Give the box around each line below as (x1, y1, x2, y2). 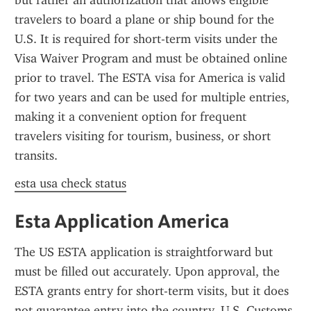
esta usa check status (15, 176, 126, 191)
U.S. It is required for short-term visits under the (15, 31, 278, 47)
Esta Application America (15, 209, 229, 233)
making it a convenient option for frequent (15, 109, 246, 124)
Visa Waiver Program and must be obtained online (15, 51, 287, 66)
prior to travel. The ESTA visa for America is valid (15, 70, 285, 85)
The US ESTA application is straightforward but (15, 244, 273, 260)
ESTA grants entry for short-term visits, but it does (15, 283, 289, 299)
